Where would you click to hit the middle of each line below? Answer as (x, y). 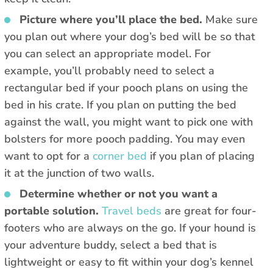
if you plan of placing (201, 156)
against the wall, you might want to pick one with (129, 122)
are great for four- (209, 211)
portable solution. (53, 211)
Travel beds (132, 211)
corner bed (120, 156)
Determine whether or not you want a (119, 194)
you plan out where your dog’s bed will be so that (130, 37)
